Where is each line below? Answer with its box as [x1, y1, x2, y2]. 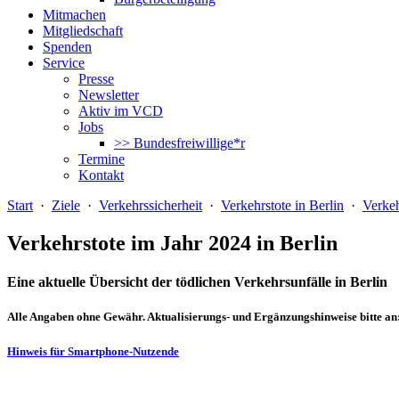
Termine [78, 151, 125, 167]
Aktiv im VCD [78, 103, 163, 118]
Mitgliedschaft [43, 23, 123, 38]
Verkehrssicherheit [99, 198, 202, 213]
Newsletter [78, 87, 139, 102]
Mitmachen [43, 7, 106, 22]
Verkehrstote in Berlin [221, 198, 344, 213]
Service [43, 55, 85, 70]
